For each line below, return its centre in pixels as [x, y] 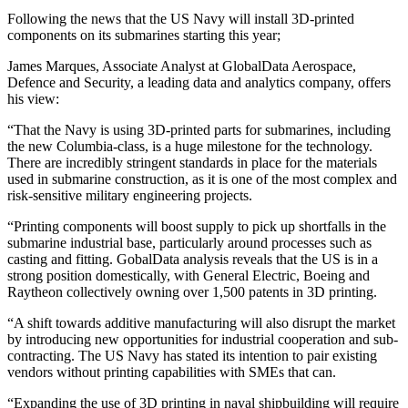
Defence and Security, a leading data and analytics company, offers [199, 82]
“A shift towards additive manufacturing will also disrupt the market [201, 322]
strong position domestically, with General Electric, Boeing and [189, 275]
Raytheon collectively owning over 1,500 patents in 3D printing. [192, 291]
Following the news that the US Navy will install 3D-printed [181, 18]
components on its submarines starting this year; [144, 35]
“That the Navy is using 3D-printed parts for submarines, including [199, 129]
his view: [33, 98]
